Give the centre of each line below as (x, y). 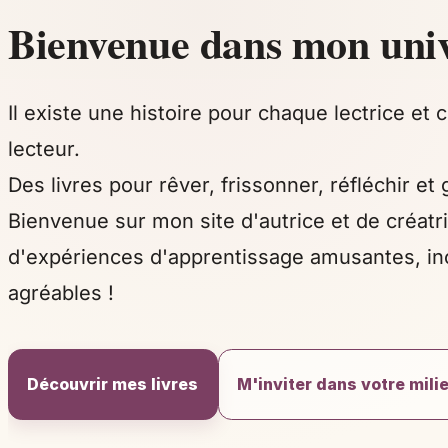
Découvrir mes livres (113, 384)
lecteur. (44, 148)
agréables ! (61, 292)
